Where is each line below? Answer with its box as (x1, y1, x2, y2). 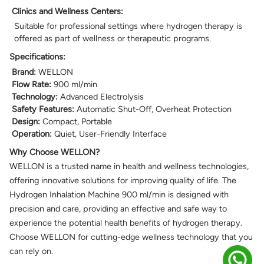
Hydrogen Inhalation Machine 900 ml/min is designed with (9, 189, 229, 200)
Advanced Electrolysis (58, 91, 144, 103)
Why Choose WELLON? (9, 147, 100, 158)
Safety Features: (12, 104, 74, 115)
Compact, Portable (40, 116, 112, 127)
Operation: (12, 128, 52, 140)
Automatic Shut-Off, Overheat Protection (74, 104, 232, 115)
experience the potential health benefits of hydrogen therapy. (9, 217, 242, 229)
